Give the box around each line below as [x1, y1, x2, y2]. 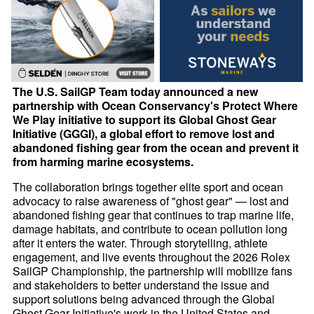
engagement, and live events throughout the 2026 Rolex [13, 249, 291, 266]
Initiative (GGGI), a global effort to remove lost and [13, 125, 275, 142]
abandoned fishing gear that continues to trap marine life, [13, 207, 294, 224]
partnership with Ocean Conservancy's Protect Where [13, 97, 299, 114]
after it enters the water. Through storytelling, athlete [13, 235, 268, 252]
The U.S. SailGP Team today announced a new [13, 83, 259, 100]
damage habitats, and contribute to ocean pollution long [13, 221, 288, 238]
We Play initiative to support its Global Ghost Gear [13, 111, 277, 128]
